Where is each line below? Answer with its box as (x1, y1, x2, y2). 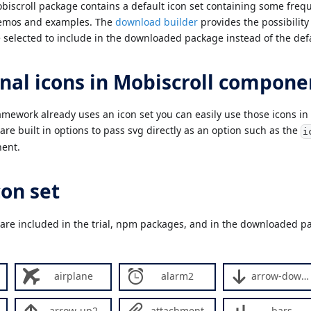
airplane (53, 269, 93, 283)
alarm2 (161, 269, 194, 283)
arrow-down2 (251, 269, 301, 283)
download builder (115, 15, 198, 28)
